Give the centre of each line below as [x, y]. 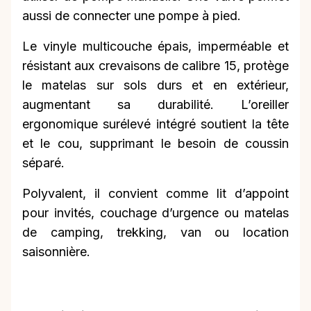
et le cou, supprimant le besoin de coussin [155, 144]
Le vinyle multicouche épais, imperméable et [155, 47]
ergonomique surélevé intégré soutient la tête [155, 124]
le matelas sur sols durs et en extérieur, [155, 85]
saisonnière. [56, 252]
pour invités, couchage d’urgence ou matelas [155, 213]
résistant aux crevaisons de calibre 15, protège [155, 66]
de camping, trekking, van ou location [155, 233]
